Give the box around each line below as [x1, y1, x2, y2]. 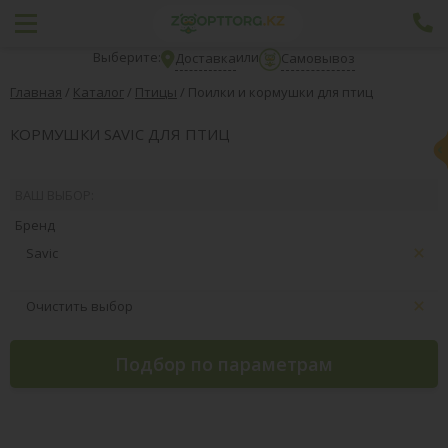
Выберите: [92, 48, 161, 66]
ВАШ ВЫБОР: [15, 185, 94, 204]
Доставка [174, 48, 236, 67]
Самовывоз [281, 48, 356, 67]
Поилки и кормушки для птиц [188, 83, 373, 101]
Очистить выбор [26, 296, 133, 315]
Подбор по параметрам [115, 351, 333, 376]
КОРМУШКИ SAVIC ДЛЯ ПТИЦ [10, 123, 230, 144]
